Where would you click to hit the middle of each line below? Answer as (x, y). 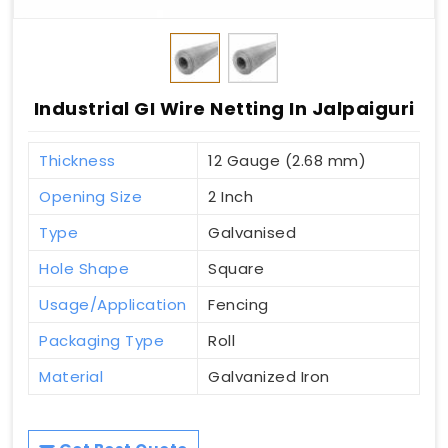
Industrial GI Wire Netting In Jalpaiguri (224, 109)
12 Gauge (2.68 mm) (287, 161)
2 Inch (230, 197)
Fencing (238, 305)
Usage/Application (113, 305)
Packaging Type (101, 341)
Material (71, 377)
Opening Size (90, 197)
